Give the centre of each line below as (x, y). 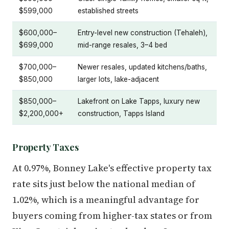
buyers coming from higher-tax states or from (112, 215)
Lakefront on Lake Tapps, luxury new (139, 101)
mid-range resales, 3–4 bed (122, 45)
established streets (108, 11)
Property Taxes (45, 147)
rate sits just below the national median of (104, 184)
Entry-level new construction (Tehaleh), (143, 33)
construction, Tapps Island (121, 113)
